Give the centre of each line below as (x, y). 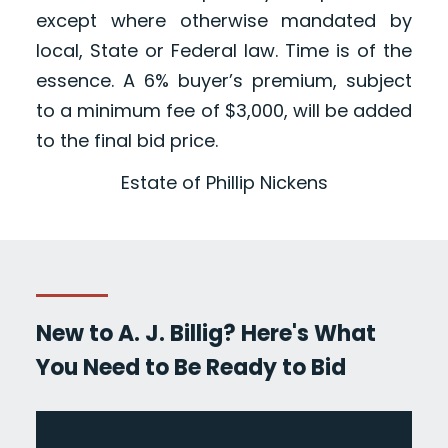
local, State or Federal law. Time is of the (224, 51)
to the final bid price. (126, 141)
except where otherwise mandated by (224, 21)
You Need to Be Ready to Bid (190, 368)
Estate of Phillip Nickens (224, 183)
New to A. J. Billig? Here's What (205, 334)
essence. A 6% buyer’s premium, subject (224, 81)
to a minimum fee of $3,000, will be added (224, 111)
